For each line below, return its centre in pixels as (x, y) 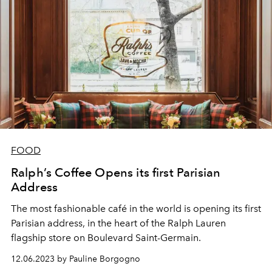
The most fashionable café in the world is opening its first (136, 208)
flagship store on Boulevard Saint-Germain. (106, 237)
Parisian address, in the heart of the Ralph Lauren (118, 223)
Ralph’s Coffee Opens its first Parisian (116, 172)
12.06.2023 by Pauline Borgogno (76, 259)
